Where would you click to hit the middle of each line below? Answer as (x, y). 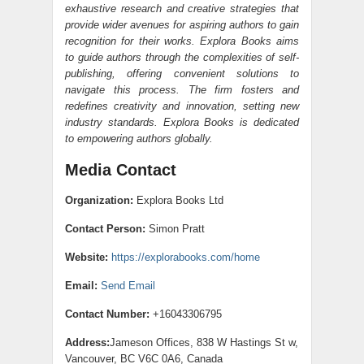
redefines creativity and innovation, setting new (182, 106)
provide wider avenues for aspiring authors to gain (182, 24)
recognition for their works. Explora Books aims (182, 41)
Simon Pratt (175, 228)
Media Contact (121, 169)
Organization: (99, 200)
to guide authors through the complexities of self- (182, 57)
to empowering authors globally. (139, 138)
